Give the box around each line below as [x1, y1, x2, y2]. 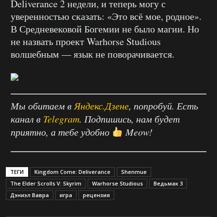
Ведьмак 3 [154, 180, 183, 187]
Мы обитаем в [11, 99, 74, 112]
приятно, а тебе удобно [11, 125, 112, 139]
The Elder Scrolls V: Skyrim [10, 180, 81, 187]
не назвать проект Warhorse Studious [11, 35, 161, 48]
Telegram [43, 112, 79, 125]
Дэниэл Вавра [10, 191, 49, 199]
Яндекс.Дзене [74, 99, 129, 112]
